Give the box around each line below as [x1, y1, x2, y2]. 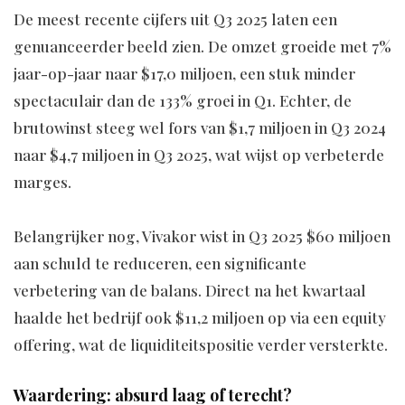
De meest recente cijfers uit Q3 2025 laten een [14, 9, 337, 30]
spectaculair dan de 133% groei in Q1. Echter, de [14, 90, 352, 111]
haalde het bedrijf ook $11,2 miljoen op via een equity [14, 307, 386, 328]
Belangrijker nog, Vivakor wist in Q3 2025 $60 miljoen [14, 226, 391, 247]
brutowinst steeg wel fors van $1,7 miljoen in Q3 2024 [14, 118, 386, 138]
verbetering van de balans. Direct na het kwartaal [14, 280, 366, 301]
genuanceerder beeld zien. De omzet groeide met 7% [14, 36, 391, 57]
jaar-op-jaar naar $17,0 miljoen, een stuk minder [14, 63, 355, 84]
